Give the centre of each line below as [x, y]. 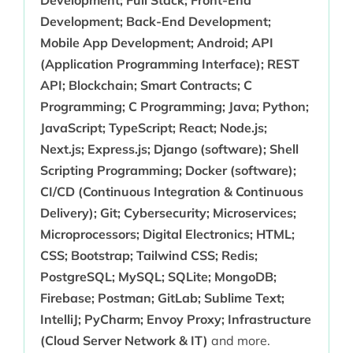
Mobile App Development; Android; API [156, 43]
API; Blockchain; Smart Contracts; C [146, 85]
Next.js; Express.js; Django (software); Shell [169, 149]
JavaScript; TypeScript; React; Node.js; [153, 128]
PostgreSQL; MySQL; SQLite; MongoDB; [158, 277]
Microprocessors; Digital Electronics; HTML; [167, 234]
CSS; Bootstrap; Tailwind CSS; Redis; [149, 256]
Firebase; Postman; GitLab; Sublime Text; [162, 298]
